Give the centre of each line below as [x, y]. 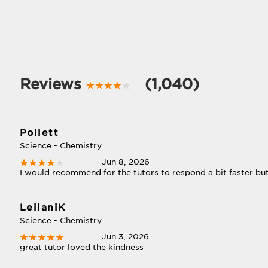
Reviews [53, 84]
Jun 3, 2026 [126, 237]
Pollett [39, 133]
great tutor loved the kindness [81, 247]
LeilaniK [42, 208]
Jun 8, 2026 [126, 162]
